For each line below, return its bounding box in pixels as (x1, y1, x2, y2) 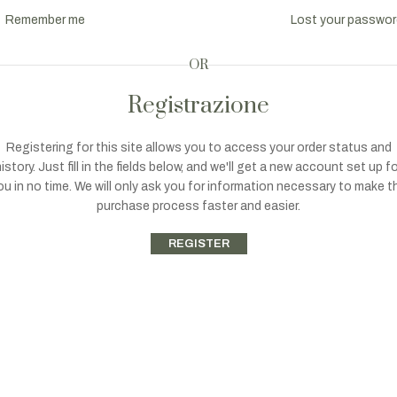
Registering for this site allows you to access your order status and (5, 141, 392, 154)
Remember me (5, 13, 85, 27)
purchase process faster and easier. (97, 199, 300, 213)
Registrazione (128, 91, 269, 121)
